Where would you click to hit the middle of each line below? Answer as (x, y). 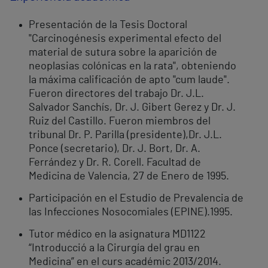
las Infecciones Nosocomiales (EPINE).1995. (131, 213)
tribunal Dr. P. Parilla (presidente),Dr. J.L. (125, 135)
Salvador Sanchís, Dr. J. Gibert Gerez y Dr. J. (132, 108)
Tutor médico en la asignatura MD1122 (117, 235)
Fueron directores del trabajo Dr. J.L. (116, 94)
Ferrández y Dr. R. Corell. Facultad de (115, 163)
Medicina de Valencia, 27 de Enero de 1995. (129, 177)
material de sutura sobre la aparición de (123, 53)
